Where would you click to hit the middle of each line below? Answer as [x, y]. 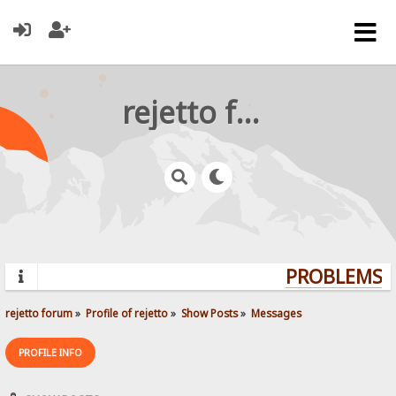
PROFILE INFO [51, 352]
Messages [277, 312]
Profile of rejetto [127, 312]
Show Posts [210, 312]
